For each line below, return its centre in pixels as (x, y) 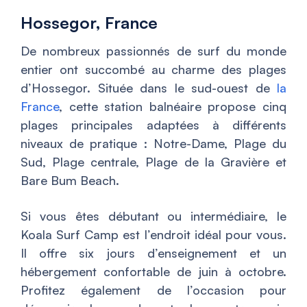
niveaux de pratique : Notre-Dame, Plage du (153, 144)
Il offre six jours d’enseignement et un (153, 253)
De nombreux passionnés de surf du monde (153, 51)
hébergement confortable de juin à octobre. (153, 272)
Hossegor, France (89, 23)
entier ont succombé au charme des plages (153, 70)
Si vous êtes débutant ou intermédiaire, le (153, 216)
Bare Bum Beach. (70, 181)
